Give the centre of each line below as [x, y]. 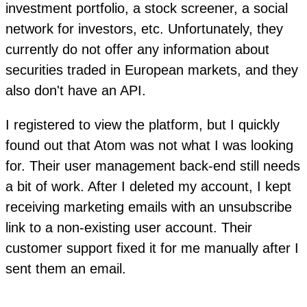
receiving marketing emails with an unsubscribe [149, 207]
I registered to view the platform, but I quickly [143, 124]
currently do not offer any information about [137, 49]
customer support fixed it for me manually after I [152, 248]
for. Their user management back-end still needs [153, 165]
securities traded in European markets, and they [152, 70]
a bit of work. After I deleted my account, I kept [148, 186]
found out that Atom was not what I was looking [149, 145]
